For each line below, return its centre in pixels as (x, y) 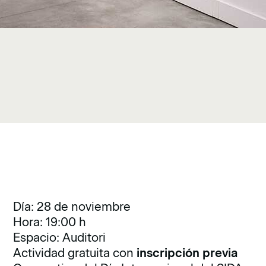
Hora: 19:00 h (50, 222)
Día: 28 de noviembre (72, 207)
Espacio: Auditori (60, 237)
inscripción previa (187, 253)
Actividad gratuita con (75, 253)
